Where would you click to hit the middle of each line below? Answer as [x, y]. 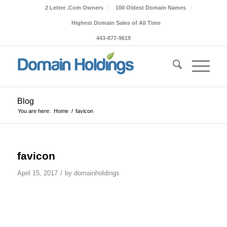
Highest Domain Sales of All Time [116, 23]
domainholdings [97, 173]
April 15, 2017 [37, 173]
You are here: [34, 111]
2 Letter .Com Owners [74, 8]
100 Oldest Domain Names [151, 8]
